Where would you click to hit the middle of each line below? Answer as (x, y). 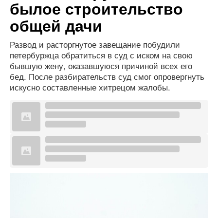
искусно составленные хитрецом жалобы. (90, 87)
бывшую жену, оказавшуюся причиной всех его (101, 65)
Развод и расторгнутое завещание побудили (95, 44)
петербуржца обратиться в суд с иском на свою (101, 55)
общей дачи (56, 25)
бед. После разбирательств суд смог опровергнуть (107, 76)
